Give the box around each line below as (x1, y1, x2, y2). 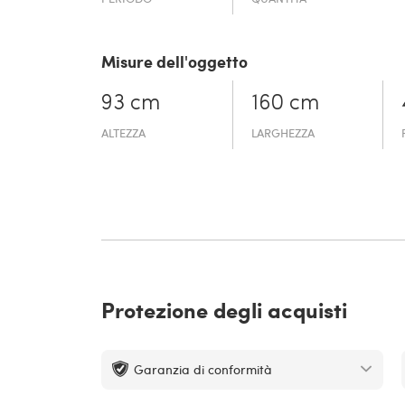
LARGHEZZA (251, 125, 316, 142)
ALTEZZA (101, 125, 146, 142)
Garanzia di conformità (134, 361, 272, 379)
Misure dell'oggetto (101, 50, 248, 74)
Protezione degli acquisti (101, 294, 347, 325)
